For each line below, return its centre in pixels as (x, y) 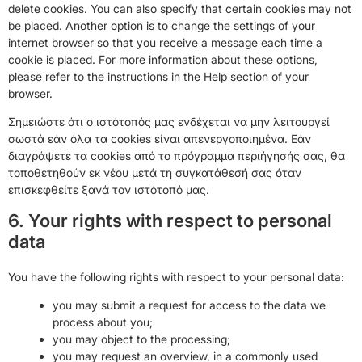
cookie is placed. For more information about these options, (163, 59)
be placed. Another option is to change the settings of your (162, 25)
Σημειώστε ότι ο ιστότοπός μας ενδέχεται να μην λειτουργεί (169, 121)
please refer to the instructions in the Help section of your (158, 76)
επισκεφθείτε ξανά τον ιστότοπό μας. (109, 189)
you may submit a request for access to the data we (189, 305)
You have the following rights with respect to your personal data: (176, 276)
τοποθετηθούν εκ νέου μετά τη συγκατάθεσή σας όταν (155, 172)
